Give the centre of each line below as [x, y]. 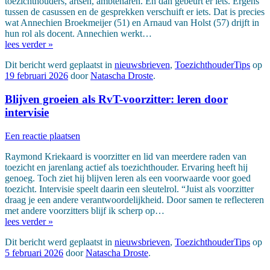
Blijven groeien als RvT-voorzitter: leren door [116, 99]
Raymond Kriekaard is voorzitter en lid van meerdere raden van [126, 156]
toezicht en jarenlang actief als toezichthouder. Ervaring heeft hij [126, 167]
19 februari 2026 [36, 76]
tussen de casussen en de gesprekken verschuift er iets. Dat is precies [135, 12]
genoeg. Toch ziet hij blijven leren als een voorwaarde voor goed [128, 178]
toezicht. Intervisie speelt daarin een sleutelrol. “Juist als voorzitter [129, 189]
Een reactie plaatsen [42, 136]
